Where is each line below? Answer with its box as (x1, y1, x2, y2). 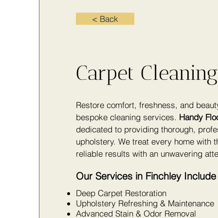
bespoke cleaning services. (75, 112, 179, 122)
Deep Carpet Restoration (75, 188, 166, 198)
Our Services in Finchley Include (75, 170, 216, 182)
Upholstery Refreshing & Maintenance (75, 198, 214, 208)
